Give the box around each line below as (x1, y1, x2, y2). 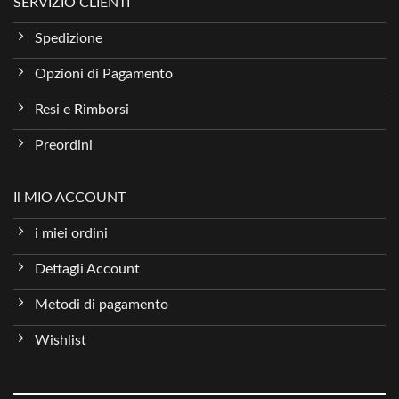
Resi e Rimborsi (34, 102, 129, 117)
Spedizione (34, 30, 102, 45)
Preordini (34, 137, 93, 152)
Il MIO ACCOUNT (12, 191, 126, 206)
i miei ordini (34, 226, 108, 241)
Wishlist (34, 333, 86, 348)
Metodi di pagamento (34, 297, 168, 313)
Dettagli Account (34, 262, 140, 277)
